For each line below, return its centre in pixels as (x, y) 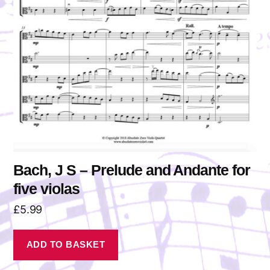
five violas (46, 188)
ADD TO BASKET (66, 245)
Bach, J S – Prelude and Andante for (132, 170)
